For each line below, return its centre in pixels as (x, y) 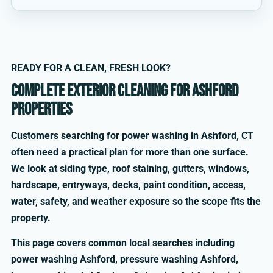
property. (31, 218)
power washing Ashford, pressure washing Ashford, (125, 260)
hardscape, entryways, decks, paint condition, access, (128, 185)
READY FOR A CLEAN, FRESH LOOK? (91, 68)
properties (41, 109)
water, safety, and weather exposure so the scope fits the (136, 201)
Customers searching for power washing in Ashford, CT (132, 136)
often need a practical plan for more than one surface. (130, 152)
